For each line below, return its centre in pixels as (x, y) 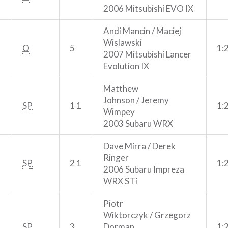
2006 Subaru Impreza (144, 169)
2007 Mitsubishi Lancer (147, 54)
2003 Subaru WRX (138, 123)
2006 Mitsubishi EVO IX (148, 8)
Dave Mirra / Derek (139, 146)
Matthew (121, 88)
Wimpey (119, 111)
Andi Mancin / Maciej (142, 31)
